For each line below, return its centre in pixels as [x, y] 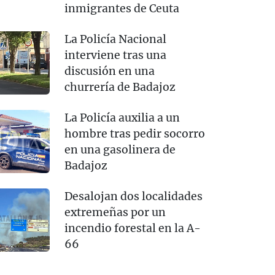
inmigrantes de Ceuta [122, 9]
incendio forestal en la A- [132, 229]
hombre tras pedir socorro [134, 134]
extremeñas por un [115, 213]
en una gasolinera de [120, 150]
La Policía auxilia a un [122, 118]
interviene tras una [115, 56]
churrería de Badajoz [120, 87]
